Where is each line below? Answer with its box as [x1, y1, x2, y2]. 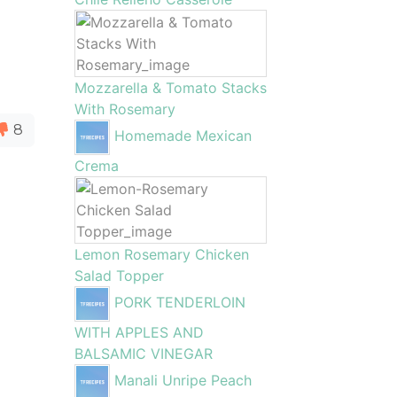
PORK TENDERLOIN [113, 293, 245, 312]
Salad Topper [74, 267, 164, 284]
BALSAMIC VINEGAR [74, 345, 213, 362]
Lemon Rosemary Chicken [74, 245, 249, 263]
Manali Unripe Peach [113, 371, 252, 390]
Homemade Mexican [113, 127, 252, 145]
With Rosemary [74, 100, 175, 118]
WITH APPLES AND [74, 323, 204, 341]
